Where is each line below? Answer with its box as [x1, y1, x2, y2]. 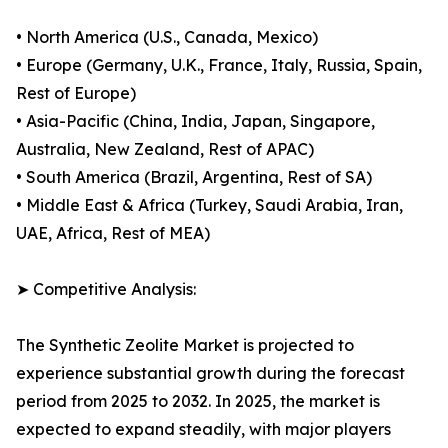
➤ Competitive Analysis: [16, 279, 196, 300]
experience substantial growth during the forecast [16, 363, 405, 384]
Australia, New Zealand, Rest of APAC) [16, 139, 314, 160]
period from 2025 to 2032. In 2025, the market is [16, 391, 380, 412]
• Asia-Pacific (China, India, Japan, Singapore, [16, 111, 375, 132]
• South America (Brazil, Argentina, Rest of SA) [16, 167, 372, 188]
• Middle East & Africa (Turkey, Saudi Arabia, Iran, [16, 195, 403, 216]
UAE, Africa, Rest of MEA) [16, 223, 210, 244]
